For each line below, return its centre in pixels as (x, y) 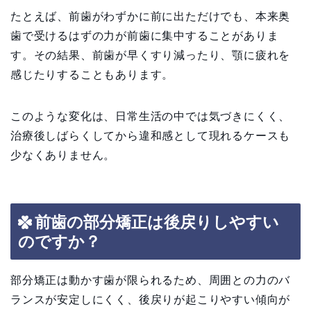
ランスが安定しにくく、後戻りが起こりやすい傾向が (151, 299)
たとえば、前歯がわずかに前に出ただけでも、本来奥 (151, 17)
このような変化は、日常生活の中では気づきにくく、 (151, 117)
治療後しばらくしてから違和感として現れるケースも (151, 136)
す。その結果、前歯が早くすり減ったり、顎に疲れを (151, 56)
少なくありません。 (63, 155)
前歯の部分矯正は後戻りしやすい (157, 222)
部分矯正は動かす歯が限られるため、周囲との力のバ (151, 280)
